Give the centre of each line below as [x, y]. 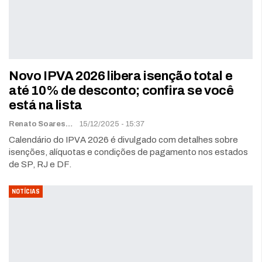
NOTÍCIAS [26, 191]
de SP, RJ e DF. [40, 164]
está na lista [46, 105]
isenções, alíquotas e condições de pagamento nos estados [128, 152]
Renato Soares [69, 124]
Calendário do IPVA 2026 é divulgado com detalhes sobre [123, 139]
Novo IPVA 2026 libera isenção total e [121, 76]
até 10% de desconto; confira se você [121, 90]
